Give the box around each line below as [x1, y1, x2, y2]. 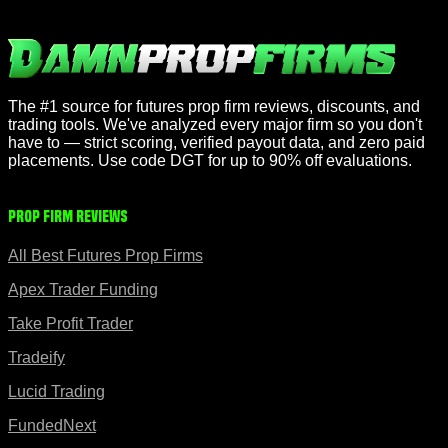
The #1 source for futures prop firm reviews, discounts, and [8, 97, 420, 115]
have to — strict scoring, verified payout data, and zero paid [8, 133, 425, 151]
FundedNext [8, 417, 96, 435]
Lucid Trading [8, 383, 105, 401]
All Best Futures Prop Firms [8, 247, 203, 265]
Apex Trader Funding [8, 281, 158, 299]
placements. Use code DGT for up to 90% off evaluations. [8, 151, 412, 169]
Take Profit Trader [8, 315, 133, 333]
